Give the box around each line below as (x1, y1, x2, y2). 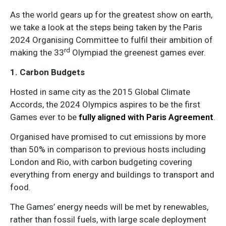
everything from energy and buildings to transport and (10, 169, 214, 180)
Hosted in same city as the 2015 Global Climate (10, 87, 190, 97)
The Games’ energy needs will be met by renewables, (10, 202, 208, 212)
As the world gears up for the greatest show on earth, (10, 10, 212, 20)
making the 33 (10, 47, 64, 58)
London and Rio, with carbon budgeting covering (10, 157, 192, 167)
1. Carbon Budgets (10, 67, 85, 77)
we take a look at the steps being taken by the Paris (10, 22, 202, 32)
